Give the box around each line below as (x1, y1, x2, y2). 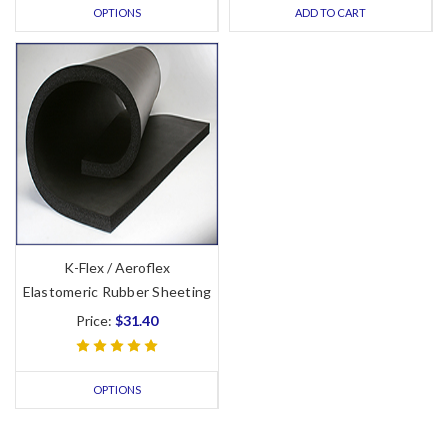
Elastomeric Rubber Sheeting (22, 283, 212, 301)
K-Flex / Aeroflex (64, 259, 170, 277)
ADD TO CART (294, 6, 366, 20)
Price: (76, 312, 115, 330)
